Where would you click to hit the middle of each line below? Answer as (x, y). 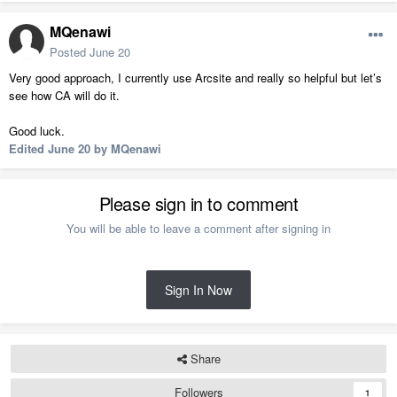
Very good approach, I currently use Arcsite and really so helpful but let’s (195, 78)
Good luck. (37, 131)
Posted (70, 52)
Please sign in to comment (198, 204)
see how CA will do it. (64, 96)
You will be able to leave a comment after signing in (198, 229)
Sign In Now (198, 290)
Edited (28, 149)
